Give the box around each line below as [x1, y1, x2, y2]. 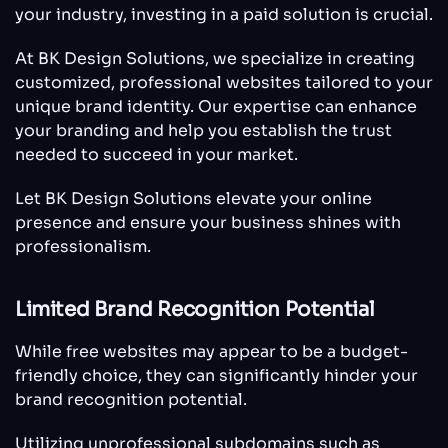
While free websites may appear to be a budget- [15, 341, 408, 363]
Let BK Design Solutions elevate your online [15, 188, 372, 210]
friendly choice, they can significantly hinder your [15, 365, 418, 387]
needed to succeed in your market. [15, 144, 298, 166]
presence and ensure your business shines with [15, 212, 401, 234]
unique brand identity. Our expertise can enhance [15, 96, 417, 118]
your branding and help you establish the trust [15, 120, 392, 142]
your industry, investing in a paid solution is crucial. [15, 4, 433, 26]
